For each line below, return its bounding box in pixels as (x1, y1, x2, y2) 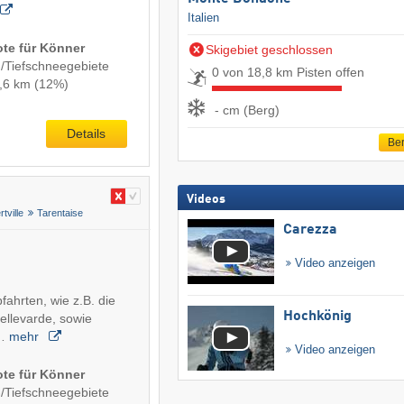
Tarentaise (36, 207, 83, 219)
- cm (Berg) (214, 102, 280, 117)
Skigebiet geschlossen (205, 42, 333, 58)
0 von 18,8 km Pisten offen (211, 65, 364, 80)
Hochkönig (282, 309, 352, 325)
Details (67, 126, 106, 142)
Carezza (282, 223, 337, 238)
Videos (186, 193, 225, 207)
